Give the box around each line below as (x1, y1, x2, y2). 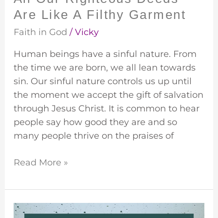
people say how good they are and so (13, 116, 177, 127)
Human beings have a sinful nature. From (13, 48, 197, 59)
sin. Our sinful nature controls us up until (13, 75, 192, 87)
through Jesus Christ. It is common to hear (13, 103, 200, 114)
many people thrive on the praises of (13, 130, 174, 141)
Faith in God (13, 26, 67, 37)
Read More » (13, 157, 68, 168)
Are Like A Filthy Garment (13, 7, 186, 22)
